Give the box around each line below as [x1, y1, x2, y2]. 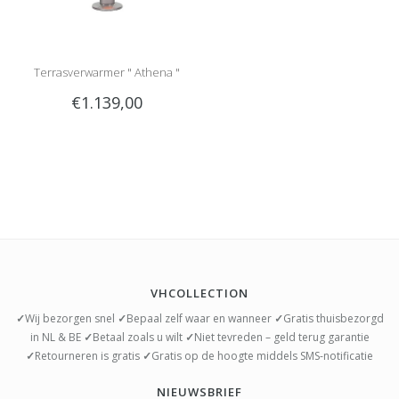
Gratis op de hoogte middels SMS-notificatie [151, 347, 373, 363]
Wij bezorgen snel [24, 310, 118, 326]
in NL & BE [29, 329, 84, 345]
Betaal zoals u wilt [92, 329, 185, 345]
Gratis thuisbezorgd [282, 310, 384, 326]
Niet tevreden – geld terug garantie [193, 329, 370, 345]
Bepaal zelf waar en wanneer [126, 310, 274, 326]
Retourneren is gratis [35, 347, 142, 363]
